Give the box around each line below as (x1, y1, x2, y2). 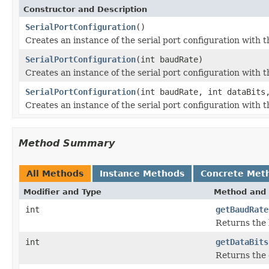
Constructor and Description (23, 4, 147, 14)
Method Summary (19, 137, 115, 149)
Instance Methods (100, 168, 184, 178)
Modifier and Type (23, 187, 101, 196)
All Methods (26, 168, 83, 178)
